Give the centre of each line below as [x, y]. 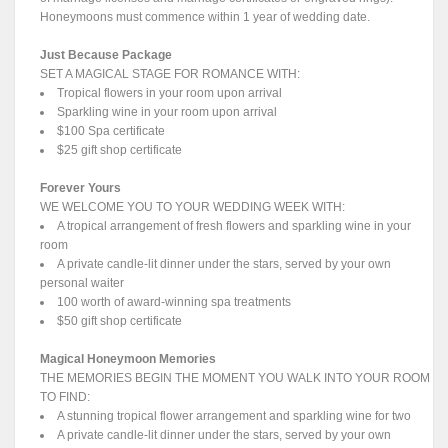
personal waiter [82, 283]
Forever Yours [81, 188]
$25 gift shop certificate [120, 150]
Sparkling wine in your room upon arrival [167, 112]
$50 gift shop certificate [120, 321]
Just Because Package [106, 55]
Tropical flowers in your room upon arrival [170, 93]
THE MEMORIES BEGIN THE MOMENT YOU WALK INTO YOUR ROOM [235, 378]
